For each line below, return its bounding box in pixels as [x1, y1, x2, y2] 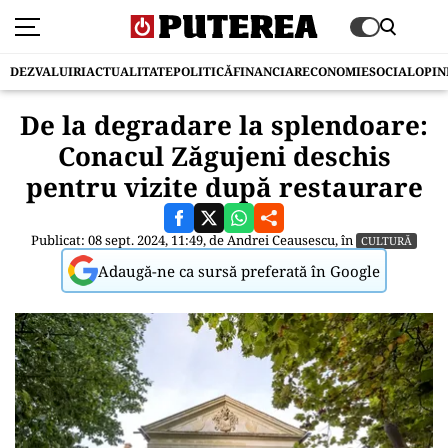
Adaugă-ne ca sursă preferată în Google [98, 260, 380, 281]
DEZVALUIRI [10, 63, 86, 80]
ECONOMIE [302, 63, 369, 80]
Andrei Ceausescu [227, 231, 335, 249]
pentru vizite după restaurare [25, 169, 423, 205]
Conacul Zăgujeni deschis [57, 138, 391, 174]
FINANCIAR [233, 63, 302, 80]
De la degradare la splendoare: [20, 107, 428, 143]
